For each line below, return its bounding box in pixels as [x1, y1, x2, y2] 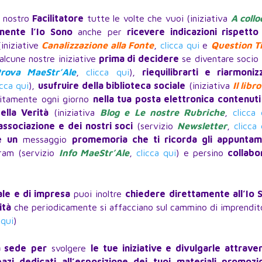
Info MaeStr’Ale [58, 147, 129, 158]
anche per [72, 26, 127, 37]
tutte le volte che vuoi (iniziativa [84, 13, 231, 24]
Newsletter [177, 120, 227, 132]
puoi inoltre [70, 188, 126, 199]
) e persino [176, 147, 228, 158]
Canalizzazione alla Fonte [42, 40, 154, 51]
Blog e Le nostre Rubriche [100, 107, 225, 118]
